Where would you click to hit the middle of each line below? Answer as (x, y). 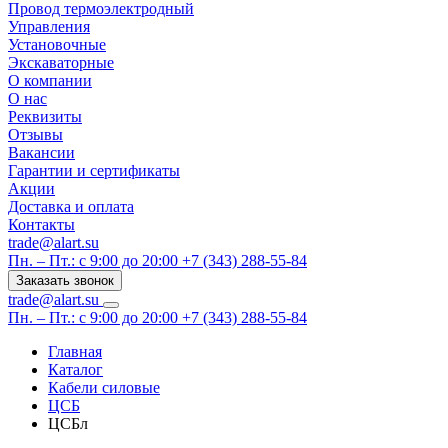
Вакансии (41, 152)
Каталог (75, 369)
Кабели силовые (104, 387)
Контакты (41, 224)
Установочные (57, 44)
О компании (50, 80)
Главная (75, 351)
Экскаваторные (61, 62)
